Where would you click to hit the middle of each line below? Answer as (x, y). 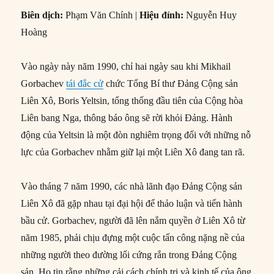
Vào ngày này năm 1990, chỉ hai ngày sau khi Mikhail (126, 67)
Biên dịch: (42, 15)
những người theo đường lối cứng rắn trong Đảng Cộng (129, 255)
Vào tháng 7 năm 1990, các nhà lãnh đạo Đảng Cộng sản (132, 187)
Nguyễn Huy (212, 15)
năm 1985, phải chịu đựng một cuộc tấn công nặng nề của (133, 238)
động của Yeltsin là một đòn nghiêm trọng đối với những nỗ (136, 135)
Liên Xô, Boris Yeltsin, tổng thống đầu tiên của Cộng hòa (132, 101)
